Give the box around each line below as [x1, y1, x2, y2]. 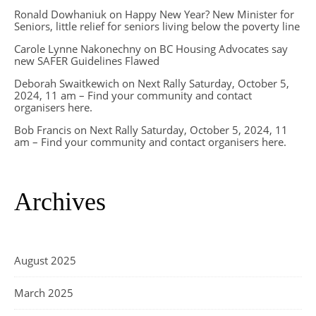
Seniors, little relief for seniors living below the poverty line [14, 19, 300, 34]
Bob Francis [14, 123, 71, 138]
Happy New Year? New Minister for [125, 7, 294, 22]
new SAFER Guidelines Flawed [14, 54, 159, 68]
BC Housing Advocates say [159, 42, 288, 56]
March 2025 [14, 286, 73, 300]
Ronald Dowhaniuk [14, 7, 107, 22]
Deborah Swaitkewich [14, 76, 119, 91]
